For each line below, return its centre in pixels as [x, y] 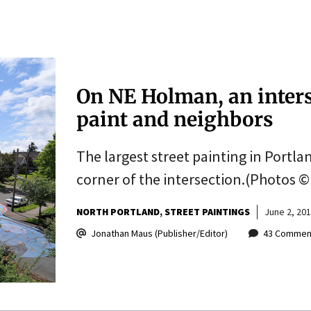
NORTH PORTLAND [118, 211]
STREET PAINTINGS [207, 211]
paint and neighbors [174, 119]
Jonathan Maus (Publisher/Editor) [159, 233]
